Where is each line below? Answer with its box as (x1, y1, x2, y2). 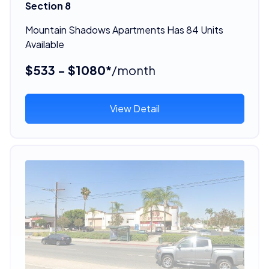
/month (111, 62, 156, 77)
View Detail (109, 101, 160, 115)
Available (25, 37, 64, 50)
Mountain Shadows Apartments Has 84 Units (25, 23, 223, 36)
